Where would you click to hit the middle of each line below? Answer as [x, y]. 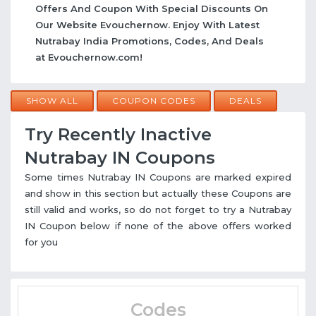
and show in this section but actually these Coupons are [158, 194]
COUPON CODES [154, 101]
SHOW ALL [52, 101]
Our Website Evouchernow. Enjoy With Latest [147, 25]
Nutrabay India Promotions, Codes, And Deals [150, 41]
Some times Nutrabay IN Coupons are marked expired [158, 177]
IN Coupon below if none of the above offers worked [158, 226]
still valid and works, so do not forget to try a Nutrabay [158, 210]
